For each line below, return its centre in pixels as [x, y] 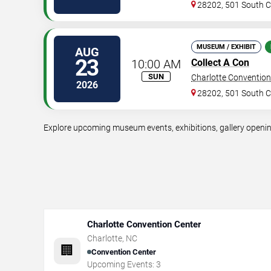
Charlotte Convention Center [144, 224]
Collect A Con [220, 63]
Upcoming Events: [122, 264]
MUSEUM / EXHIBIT [226, 47]
